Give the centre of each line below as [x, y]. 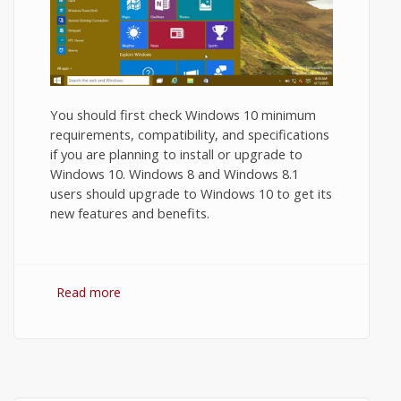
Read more [89, 292]
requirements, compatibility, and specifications [190, 134]
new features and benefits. [130, 213]
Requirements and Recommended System [243, 312]
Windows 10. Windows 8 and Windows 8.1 [175, 174]
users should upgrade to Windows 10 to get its [191, 193]
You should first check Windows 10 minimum [183, 115]
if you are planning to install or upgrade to [176, 154]
